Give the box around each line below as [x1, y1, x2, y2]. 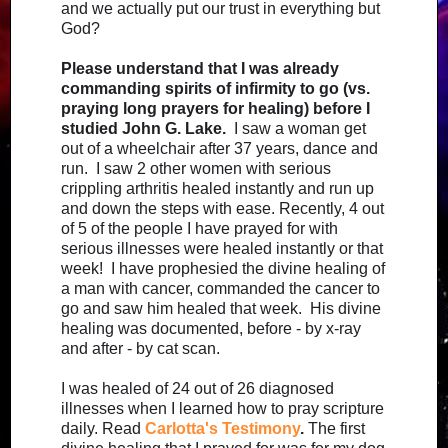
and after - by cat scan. [61, 339, 224, 357]
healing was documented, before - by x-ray [61, 319, 361, 337]
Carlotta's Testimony [145, 419, 300, 437]
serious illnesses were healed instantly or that [61, 239, 383, 257]
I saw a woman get [234, 119, 366, 137]
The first [308, 419, 365, 437]
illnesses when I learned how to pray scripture [61, 399, 384, 417]
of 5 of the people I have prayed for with [61, 219, 338, 237]
